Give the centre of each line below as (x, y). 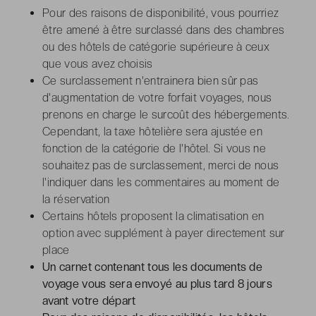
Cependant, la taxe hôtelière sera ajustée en (153, 131)
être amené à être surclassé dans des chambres (164, 30)
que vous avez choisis (98, 63)
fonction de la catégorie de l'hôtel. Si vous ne (154, 148)
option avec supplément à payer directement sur (164, 233)
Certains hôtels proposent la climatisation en (153, 216)
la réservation (76, 199)
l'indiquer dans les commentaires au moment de (161, 182)
